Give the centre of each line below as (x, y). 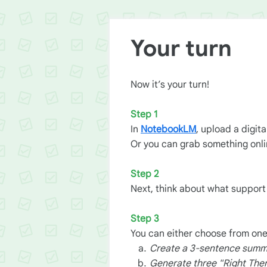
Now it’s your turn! (170, 85)
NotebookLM (168, 130)
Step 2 (145, 174)
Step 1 (144, 115)
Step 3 (145, 219)
